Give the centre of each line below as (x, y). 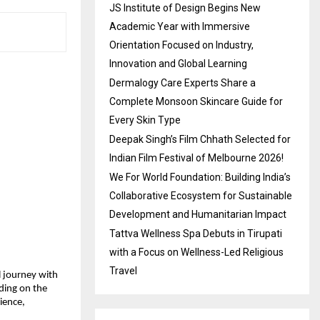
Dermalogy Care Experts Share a (182, 83)
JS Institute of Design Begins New (185, 8)
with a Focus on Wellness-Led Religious (196, 252)
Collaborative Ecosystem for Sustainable (201, 196)
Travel (123, 271)
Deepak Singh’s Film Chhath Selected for (200, 140)
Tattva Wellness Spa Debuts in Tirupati (196, 234)
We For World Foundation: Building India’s (200, 177)
